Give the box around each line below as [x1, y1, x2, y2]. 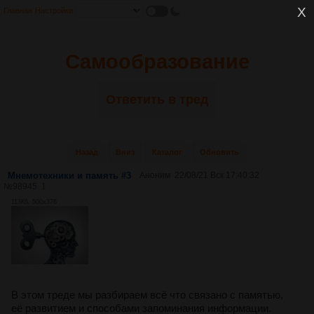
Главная [4, 6, 32, 15]
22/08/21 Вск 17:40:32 [175, 170, 259, 180]
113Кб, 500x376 [11, 198, 57, 205]
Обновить [199, 148, 239, 156]
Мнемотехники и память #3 [8, 170, 131, 181]
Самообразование [64, 50, 250, 73]
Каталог [151, 148, 182, 156]
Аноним [139, 170, 170, 180]
